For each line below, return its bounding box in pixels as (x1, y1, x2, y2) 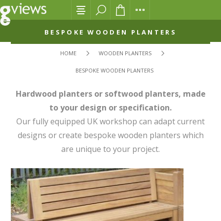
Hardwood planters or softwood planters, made (15, 88, 206, 99)
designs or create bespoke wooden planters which (17, 130, 204, 141)
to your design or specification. (49, 102, 172, 113)
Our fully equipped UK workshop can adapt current (16, 116, 205, 127)
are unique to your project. (61, 144, 160, 154)
